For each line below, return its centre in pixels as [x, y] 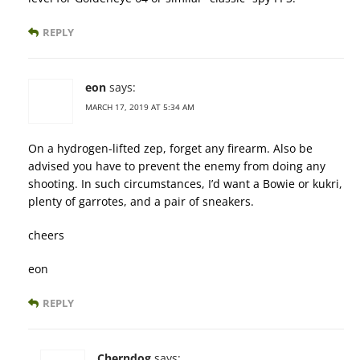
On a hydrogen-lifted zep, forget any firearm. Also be [170, 149]
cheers [46, 235]
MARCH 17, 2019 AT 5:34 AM [140, 107]
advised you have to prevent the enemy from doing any [177, 166]
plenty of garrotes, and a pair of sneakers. [141, 202]
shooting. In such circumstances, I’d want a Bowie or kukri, [185, 184]
